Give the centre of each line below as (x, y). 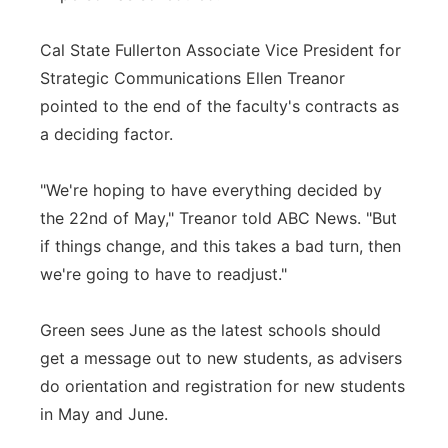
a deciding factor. (106, 134)
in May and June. (104, 414)
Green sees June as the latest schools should (210, 330)
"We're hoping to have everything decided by (211, 190)
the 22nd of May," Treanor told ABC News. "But (218, 218)
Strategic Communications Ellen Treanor (192, 78)
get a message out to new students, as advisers (221, 358)
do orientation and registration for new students (222, 386)
